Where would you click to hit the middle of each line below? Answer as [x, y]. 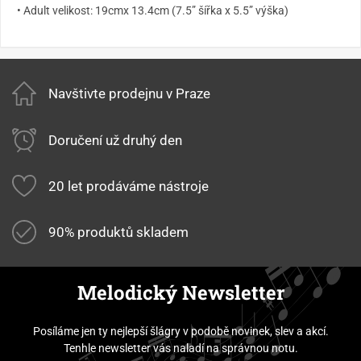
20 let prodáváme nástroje [128, 186]
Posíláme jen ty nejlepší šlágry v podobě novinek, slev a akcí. [180, 331]
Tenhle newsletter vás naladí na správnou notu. [180, 348]
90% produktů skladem [118, 232]
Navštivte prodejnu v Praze [129, 93]
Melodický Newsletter [180, 292]
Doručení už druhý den [115, 140]
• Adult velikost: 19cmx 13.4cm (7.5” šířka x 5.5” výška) [152, 10]
